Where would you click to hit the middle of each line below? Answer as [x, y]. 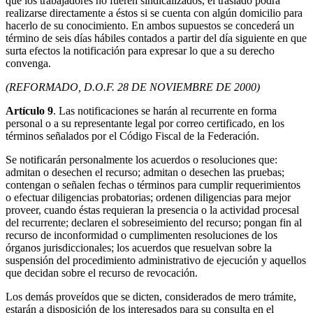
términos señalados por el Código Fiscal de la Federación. [132, 136]
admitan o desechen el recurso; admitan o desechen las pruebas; [145, 173]
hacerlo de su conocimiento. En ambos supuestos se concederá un [150, 26]
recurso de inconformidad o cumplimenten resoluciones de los [141, 235]
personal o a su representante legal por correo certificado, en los [145, 124]
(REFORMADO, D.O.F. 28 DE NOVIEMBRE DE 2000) [133, 87]
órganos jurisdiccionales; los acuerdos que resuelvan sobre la [139, 248]
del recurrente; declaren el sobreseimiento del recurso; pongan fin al [154, 223]
